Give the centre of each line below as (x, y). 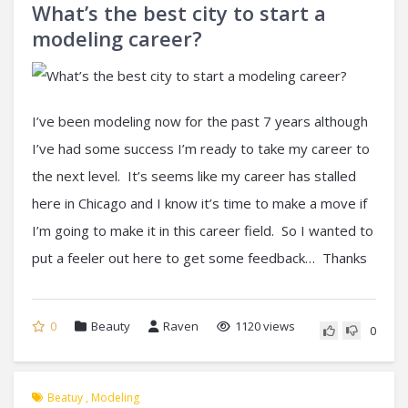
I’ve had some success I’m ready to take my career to (201, 148)
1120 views (265, 326)
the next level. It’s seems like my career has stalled (194, 175)
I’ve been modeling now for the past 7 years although (200, 121)
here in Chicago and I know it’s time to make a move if (199, 203)
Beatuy (65, 397)
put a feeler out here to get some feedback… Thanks (199, 257)
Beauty (111, 326)
